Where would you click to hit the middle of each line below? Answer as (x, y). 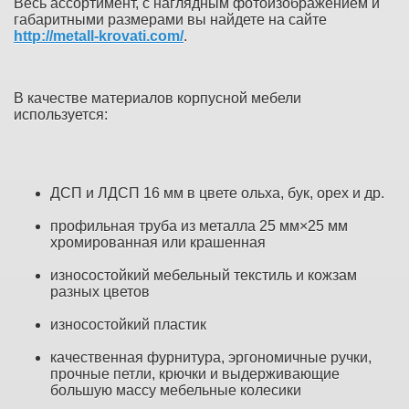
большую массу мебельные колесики (176, 390)
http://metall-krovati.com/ (99, 36)
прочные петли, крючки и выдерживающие (195, 373)
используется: (61, 114)
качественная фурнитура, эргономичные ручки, (211, 357)
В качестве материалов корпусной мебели (157, 98)
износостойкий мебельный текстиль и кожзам (204, 275)
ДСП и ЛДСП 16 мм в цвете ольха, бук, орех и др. (217, 193)
